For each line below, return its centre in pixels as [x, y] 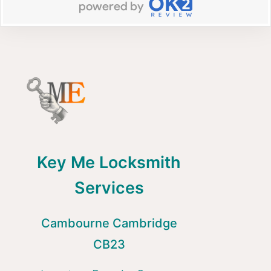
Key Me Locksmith [109, 163]
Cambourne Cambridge [109, 224]
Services [109, 188]
